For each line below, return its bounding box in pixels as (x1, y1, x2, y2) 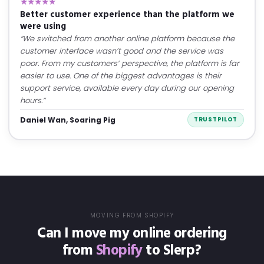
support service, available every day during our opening (20, 82, 234, 94)
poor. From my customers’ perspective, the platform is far (20, 58, 239, 69)
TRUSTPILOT (194, 115, 237, 124)
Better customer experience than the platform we (20, 8, 235, 22)
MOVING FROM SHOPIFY (90, 211, 174, 220)
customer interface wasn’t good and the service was (20, 45, 223, 57)
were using (20, 19, 66, 34)
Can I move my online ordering (37, 222, 227, 245)
